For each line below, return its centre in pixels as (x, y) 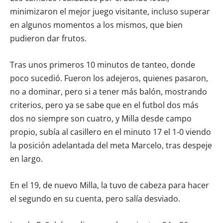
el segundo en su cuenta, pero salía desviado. (95, 198)
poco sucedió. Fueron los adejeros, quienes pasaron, (109, 78)
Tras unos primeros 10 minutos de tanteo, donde (103, 64)
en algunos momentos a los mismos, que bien (96, 25)
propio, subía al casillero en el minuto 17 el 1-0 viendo (111, 132)
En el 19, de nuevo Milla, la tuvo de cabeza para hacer (110, 185)
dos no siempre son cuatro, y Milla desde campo (101, 118)
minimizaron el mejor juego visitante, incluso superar (110, 11)
